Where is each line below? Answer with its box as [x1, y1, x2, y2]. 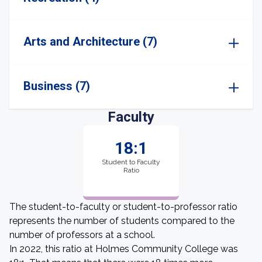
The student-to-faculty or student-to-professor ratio [9, 201, 237, 212]
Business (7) [23, 79, 90, 93]
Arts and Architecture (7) [23, 35, 157, 49]
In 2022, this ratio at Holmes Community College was [9, 243, 238, 254]
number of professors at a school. [9, 229, 155, 240]
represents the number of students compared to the [9, 215, 235, 226]
